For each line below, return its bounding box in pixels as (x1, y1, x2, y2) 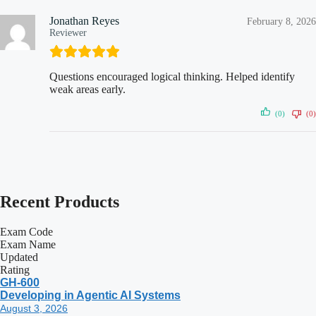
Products (54, 193, 119, 212)
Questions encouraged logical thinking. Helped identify (49, 71, 295, 83)
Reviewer (49, 28, 87, 39)
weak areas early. (49, 83, 126, 96)
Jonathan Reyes (49, 15, 119, 28)
